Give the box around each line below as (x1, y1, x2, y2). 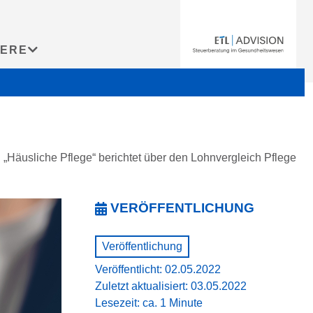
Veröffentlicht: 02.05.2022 (95, 263, 221, 275)
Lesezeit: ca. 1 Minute (95, 297, 203, 309)
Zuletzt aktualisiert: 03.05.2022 (95, 280, 247, 292)
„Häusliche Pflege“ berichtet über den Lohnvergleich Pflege (3, 152, 296, 163)
